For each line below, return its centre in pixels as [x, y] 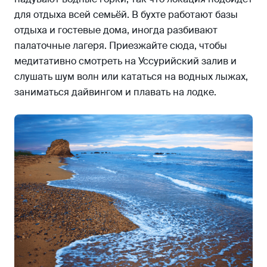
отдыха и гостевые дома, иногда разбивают [116, 30]
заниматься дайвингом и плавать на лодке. [117, 92]
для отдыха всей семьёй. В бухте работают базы [126, 14]
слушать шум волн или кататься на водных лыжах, [131, 76]
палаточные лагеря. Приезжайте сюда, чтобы [121, 45]
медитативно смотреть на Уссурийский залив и [125, 61]
